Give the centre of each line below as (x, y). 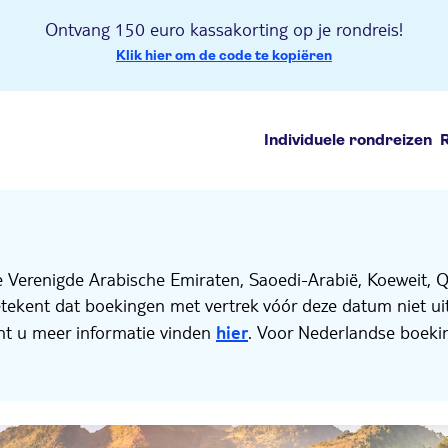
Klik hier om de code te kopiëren (224, 55)
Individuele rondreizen (348, 140)
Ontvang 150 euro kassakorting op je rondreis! (224, 28)
